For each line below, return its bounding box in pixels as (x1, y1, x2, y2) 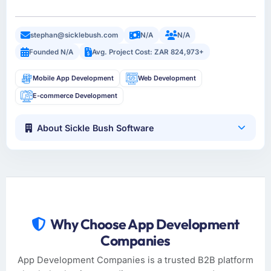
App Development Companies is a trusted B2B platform (18, 254, 253, 266)
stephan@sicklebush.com (30, 30, 119, 39)
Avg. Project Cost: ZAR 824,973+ (92, 47, 204, 56)
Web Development (137, 74, 196, 83)
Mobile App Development (33, 74, 114, 83)
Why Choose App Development (50, 215, 240, 233)
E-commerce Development (33, 91, 118, 100)
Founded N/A (29, 47, 74, 56)
